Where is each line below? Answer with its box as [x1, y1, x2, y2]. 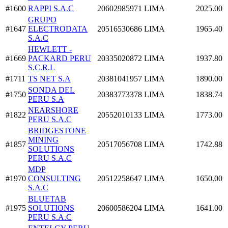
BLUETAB [28, 194, 66, 203]
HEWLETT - [28, 44, 72, 53]
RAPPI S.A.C [28, 4, 74, 13]
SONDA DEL [28, 85, 75, 94]
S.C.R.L [28, 63, 55, 72]
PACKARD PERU [28, 53, 91, 63]
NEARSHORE [28, 105, 78, 115]
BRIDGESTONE [28, 126, 86, 135]
